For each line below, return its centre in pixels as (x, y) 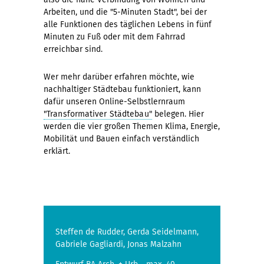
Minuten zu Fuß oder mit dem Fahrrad (114, 37)
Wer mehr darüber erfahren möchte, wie (119, 77)
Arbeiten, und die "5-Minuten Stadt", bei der (125, 12)
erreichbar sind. (74, 49)
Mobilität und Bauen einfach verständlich (121, 139)
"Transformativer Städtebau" (98, 114)
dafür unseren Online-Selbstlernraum (114, 102)
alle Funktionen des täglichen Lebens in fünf (128, 25)
